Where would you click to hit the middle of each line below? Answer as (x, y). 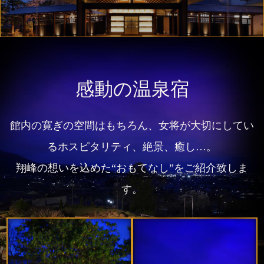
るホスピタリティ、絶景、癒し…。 (132, 146)
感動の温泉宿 (132, 89)
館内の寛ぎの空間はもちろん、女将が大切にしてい (132, 125)
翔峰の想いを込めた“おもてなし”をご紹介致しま (132, 168)
